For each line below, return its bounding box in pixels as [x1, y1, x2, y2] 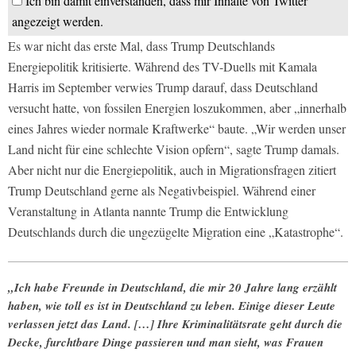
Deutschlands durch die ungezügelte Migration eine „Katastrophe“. [8, 223, 343, 241]
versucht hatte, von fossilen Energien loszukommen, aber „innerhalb [8, 99, 346, 117]
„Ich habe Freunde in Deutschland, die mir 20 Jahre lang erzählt [8, 279, 337, 296]
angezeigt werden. [12, 13, 103, 30]
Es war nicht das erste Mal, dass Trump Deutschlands [8, 37, 275, 55]
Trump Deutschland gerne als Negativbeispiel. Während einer [8, 182, 315, 199]
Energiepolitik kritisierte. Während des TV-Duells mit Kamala [8, 58, 317, 75]
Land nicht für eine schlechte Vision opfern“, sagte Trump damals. [8, 141, 339, 158]
